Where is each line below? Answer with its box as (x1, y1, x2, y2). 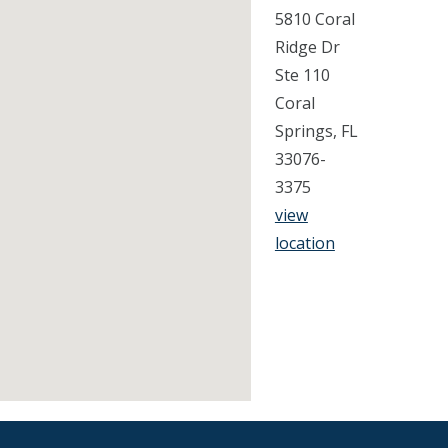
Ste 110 (274, 63, 330, 86)
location (274, 231, 335, 254)
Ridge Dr (274, 35, 340, 58)
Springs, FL (274, 119, 358, 142)
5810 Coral (274, 7, 355, 30)
